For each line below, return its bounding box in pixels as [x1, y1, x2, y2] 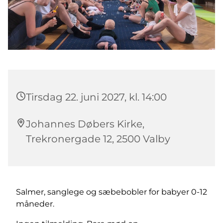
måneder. [16, 199, 54, 209]
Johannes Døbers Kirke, [26, 118, 144, 130]
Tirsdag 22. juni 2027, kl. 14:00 [26, 91, 167, 104]
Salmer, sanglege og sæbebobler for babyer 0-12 [16, 187, 207, 197]
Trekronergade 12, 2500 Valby [26, 133, 170, 145]
